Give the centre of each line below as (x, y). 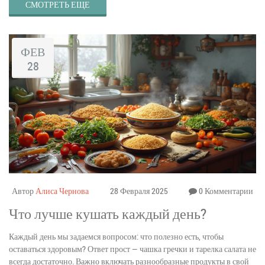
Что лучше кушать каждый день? (108, 213)
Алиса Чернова (62, 190)
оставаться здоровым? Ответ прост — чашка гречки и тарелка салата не (132, 248)
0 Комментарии (225, 190)
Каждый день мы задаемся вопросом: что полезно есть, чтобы (116, 236)
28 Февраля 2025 (139, 190)
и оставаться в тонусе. (47, 12)
